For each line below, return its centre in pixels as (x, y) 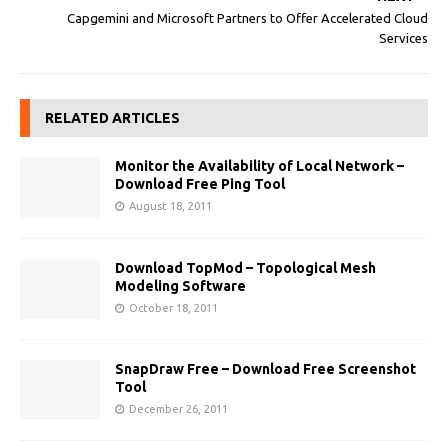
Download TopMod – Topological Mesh (245, 267)
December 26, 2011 (178, 408)
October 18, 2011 (173, 307)
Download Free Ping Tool (200, 184)
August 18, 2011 (170, 206)
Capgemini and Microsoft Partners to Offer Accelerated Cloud (247, 18)
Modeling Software (180, 285)
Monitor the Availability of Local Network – (259, 166)
